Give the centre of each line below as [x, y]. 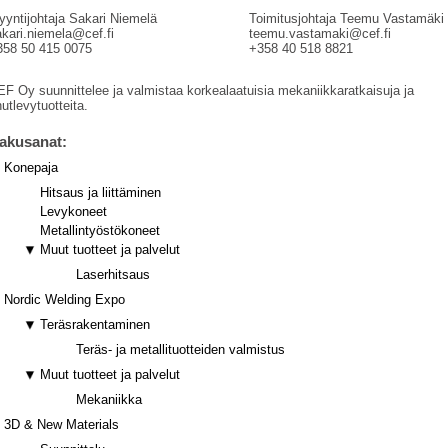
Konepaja [31, 167]
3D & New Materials [61, 424]
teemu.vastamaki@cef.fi [320, 33]
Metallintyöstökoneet [100, 230]
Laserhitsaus [113, 274]
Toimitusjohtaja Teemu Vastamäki [346, 18]
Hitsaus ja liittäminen [100, 192]
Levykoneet [73, 211]
